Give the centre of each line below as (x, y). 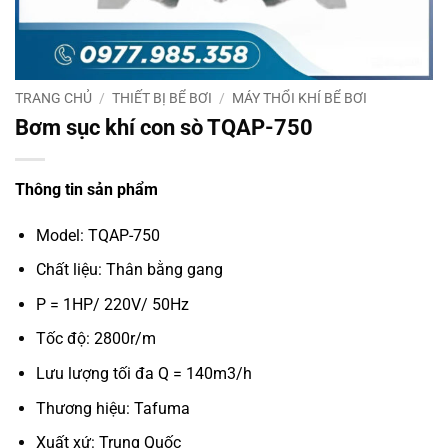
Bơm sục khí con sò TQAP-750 (164, 126)
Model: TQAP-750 (97, 235)
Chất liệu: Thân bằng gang (129, 270)
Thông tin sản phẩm (86, 189)
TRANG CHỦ (53, 98)
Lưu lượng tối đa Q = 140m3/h (143, 373)
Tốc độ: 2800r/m (95, 339)
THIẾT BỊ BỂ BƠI (162, 98)
